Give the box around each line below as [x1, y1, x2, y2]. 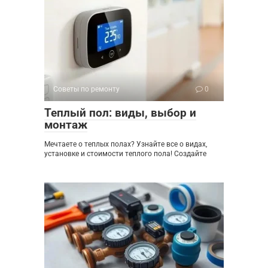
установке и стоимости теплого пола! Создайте [44, 149, 206, 158]
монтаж [44, 117, 87, 132]
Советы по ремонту [53, 84, 120, 93]
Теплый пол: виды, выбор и [44, 105, 196, 120]
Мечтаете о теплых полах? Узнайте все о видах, [44, 139, 207, 148]
